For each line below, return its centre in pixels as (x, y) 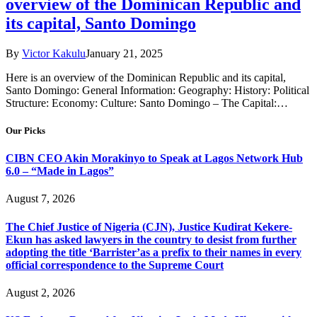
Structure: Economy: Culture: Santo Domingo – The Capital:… (147, 103)
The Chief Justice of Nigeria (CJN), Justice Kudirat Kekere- (149, 226)
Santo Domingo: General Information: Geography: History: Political (157, 90)
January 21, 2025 (124, 53)
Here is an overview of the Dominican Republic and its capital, (146, 77)
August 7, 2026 (40, 199)
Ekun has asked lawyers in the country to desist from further (151, 239)
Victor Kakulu (54, 53)
